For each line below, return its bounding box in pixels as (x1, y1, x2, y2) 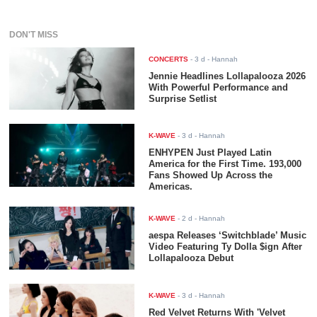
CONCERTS (149, 55, 189, 64)
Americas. (149, 181, 193, 192)
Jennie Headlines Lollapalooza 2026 (149, 71, 306, 82)
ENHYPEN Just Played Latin (149, 147, 272, 158)
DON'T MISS (9, 30, 59, 40)
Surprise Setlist (149, 93, 217, 105)
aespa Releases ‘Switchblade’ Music (149, 230, 307, 241)
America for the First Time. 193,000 (149, 158, 302, 170)
